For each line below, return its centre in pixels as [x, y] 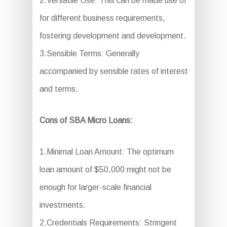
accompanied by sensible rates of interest [113, 71]
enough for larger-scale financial [95, 187]
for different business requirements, [102, 18]
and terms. [59, 89]
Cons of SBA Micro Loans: [86, 120]
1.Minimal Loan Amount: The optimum [106, 152]
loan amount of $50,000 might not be [105, 169]
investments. [62, 205]
